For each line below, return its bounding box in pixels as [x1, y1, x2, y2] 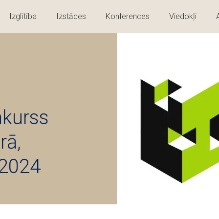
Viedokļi [169, 12, 197, 21]
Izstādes [56, 12, 86, 21]
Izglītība [9, 12, 37, 21]
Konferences [106, 12, 150, 21]
